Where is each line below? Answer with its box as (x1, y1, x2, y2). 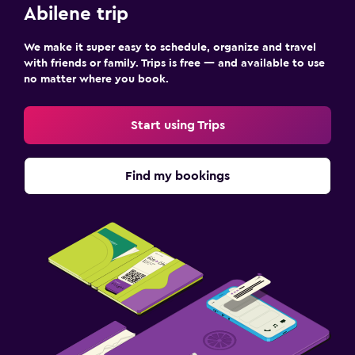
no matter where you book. (24, 74, 169, 85)
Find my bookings (125, 170, 230, 182)
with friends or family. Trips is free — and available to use (24, 58, 325, 69)
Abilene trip (24, 5, 128, 24)
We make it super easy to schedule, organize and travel (24, 42, 316, 53)
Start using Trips (130, 119, 225, 132)
